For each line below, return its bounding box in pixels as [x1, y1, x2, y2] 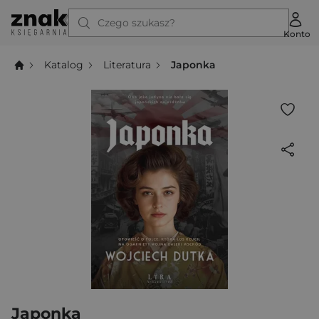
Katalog [44, 58, 84, 71]
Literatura [103, 58, 152, 71]
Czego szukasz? [98, 16, 175, 29]
